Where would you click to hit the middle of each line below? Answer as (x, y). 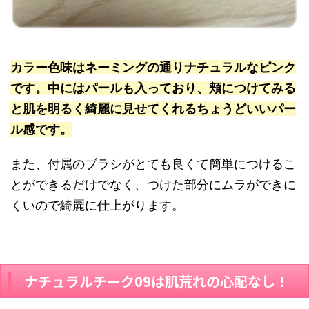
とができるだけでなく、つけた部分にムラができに (153, 184)
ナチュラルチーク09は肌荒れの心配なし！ (157, 281)
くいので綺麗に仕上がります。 (97, 205)
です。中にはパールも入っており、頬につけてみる (153, 88)
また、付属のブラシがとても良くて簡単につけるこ (153, 163)
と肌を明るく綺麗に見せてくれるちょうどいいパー (153, 108)
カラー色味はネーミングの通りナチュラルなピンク (153, 67)
